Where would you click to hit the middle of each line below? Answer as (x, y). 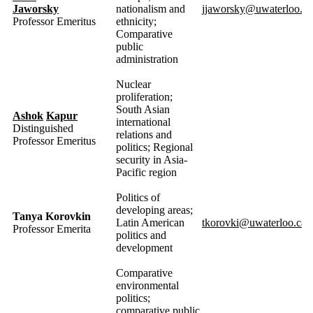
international (143, 122)
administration (147, 59)
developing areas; (154, 210)
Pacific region (146, 172)
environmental (147, 285)
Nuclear (133, 84)
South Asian (143, 109)
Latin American (150, 222)
